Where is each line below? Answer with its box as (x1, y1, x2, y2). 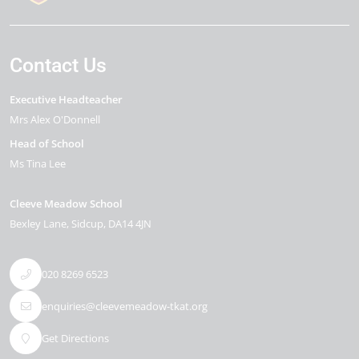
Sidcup (71, 216, 103, 231)
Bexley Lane (10, 216, 67, 231)
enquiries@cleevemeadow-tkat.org (42, 298, 208, 313)
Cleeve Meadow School (10, 196, 123, 211)
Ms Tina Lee (10, 156, 66, 171)
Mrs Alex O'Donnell (10, 112, 100, 127)
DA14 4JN (108, 216, 151, 231)
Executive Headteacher (10, 92, 123, 107)
